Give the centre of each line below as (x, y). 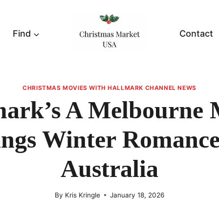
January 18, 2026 (137, 195)
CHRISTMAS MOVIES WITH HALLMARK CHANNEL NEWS (109, 88)
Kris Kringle (82, 195)
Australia (109, 169)
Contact (196, 34)
